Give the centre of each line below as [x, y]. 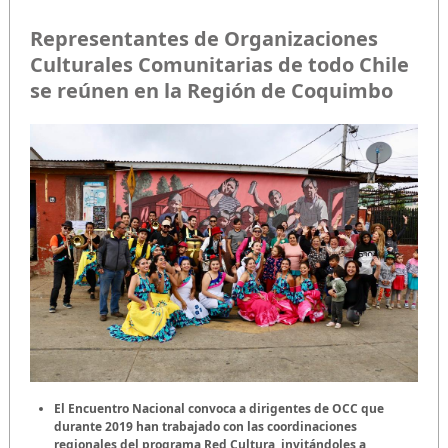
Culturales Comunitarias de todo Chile [219, 64]
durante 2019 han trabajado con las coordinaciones [205, 427]
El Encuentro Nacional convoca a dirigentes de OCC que [219, 409]
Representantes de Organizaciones [204, 38]
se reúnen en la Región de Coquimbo [211, 90]
